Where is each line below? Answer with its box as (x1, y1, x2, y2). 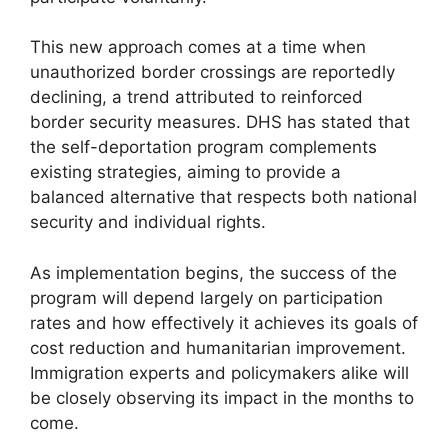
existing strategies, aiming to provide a (30, 162, 341, 183)
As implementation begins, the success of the (30, 262, 397, 283)
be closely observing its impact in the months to (30, 387, 414, 408)
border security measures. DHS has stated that (30, 112, 410, 133)
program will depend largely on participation (30, 287, 383, 308)
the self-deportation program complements (30, 137, 377, 158)
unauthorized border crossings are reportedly (30, 62, 395, 83)
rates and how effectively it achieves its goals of (30, 312, 418, 333)
